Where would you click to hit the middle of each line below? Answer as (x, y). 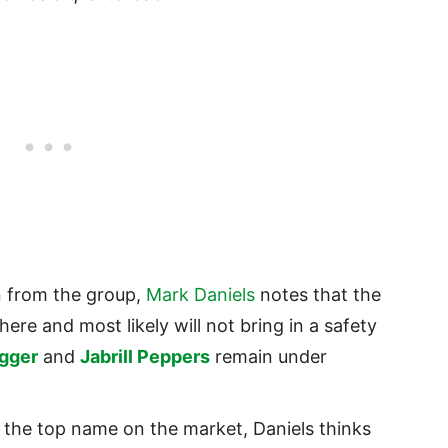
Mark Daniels (200, 295)
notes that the (318, 295)
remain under (268, 357)
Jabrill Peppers (145, 357)
